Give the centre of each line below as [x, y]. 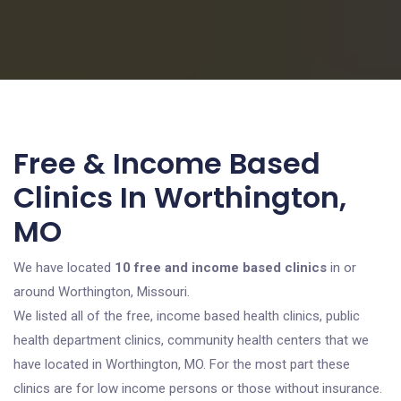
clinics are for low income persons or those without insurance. [198, 388]
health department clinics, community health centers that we [191, 340]
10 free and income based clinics [221, 268]
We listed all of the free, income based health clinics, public [187, 316]
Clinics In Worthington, [180, 197]
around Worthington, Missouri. [102, 292]
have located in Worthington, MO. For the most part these [182, 364]
